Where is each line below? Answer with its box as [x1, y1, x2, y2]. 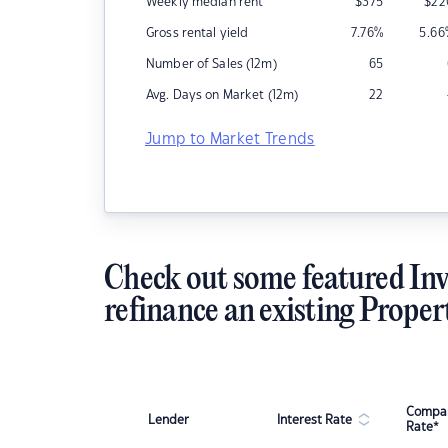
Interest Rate [277, 413, 352, 426]
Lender [148, 413, 189, 426]
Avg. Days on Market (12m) [146, 89, 299, 101]
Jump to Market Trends [145, 132, 315, 147]
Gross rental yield [146, 27, 249, 39]
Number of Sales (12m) [146, 58, 277, 70]
